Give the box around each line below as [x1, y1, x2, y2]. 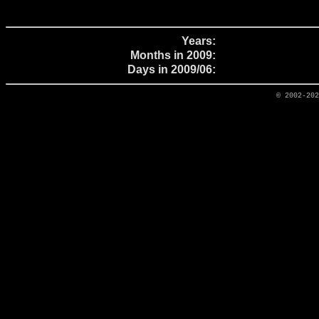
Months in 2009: [130, 49, 216, 61]
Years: [182, 35, 216, 47]
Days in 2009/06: [127, 63, 216, 75]
